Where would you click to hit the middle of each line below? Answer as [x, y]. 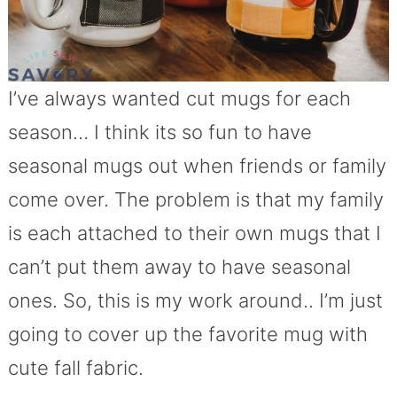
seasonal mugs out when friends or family [197, 165]
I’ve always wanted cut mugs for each [179, 98]
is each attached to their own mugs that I [194, 233]
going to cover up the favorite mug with [187, 334]
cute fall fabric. [75, 367]
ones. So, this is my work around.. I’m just [195, 300]
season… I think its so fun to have [160, 132]
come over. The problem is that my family [195, 199]
